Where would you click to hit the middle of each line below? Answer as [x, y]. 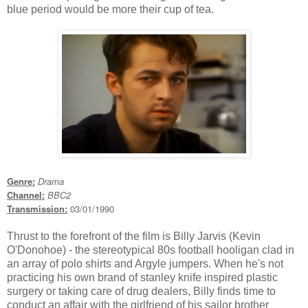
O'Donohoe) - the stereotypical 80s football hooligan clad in [151, 250]
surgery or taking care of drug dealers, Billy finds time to [141, 291]
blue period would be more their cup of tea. [110, 10]
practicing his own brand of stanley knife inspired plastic [142, 278]
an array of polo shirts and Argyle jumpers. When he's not [145, 264]
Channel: [26, 195]
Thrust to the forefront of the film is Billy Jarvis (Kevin [134, 236]
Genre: [21, 181]
